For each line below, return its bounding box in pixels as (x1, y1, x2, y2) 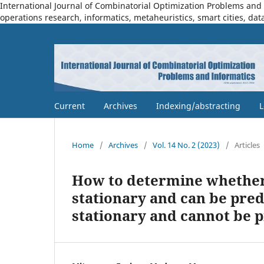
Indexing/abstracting (156, 100, 240, 111)
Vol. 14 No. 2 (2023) (153, 139, 220, 150)
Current (54, 100, 85, 111)
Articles (235, 139, 260, 150)
